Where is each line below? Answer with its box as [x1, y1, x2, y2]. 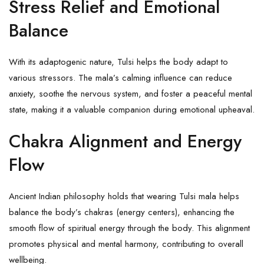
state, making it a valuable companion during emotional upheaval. [9, 103, 255, 116]
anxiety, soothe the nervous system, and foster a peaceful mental [9, 87, 252, 100]
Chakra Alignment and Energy [9, 128, 242, 154]
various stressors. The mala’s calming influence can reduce [9, 71, 232, 84]
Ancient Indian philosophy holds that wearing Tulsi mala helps [9, 189, 239, 203]
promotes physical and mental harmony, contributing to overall [9, 237, 243, 250]
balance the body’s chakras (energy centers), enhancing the [9, 205, 235, 219]
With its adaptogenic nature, [9, 55, 117, 68]
